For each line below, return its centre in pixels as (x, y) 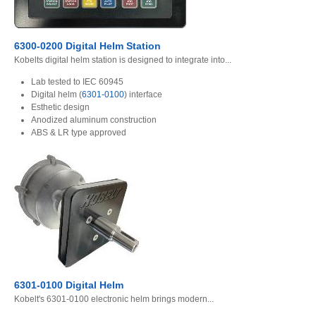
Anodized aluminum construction (94, 120)
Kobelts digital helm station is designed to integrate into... (123, 60)
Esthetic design (60, 108)
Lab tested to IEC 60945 (77, 82)
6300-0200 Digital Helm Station (87, 46)
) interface (143, 95)
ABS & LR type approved (79, 133)
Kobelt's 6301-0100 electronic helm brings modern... (114, 299)
